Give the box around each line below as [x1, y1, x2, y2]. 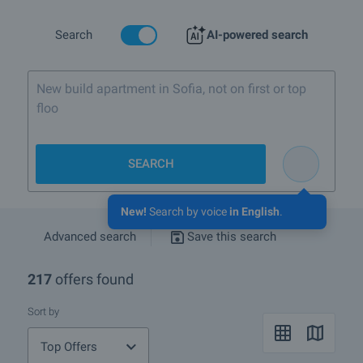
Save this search [187, 229, 276, 245]
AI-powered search [206, 28, 308, 42]
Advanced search [44, 229, 136, 245]
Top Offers [41, 340, 97, 355]
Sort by [28, 305, 59, 318]
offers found [55, 271, 134, 288]
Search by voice [147, 205, 229, 218]
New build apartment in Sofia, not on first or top [36, 81, 306, 96]
